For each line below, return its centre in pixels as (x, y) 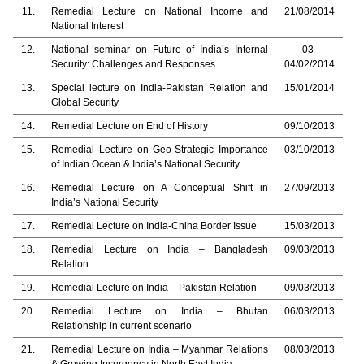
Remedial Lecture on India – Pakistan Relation (154, 288)
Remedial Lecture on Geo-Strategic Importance (160, 149)
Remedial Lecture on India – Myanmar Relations (160, 349)
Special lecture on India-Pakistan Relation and (160, 88)
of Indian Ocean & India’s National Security (145, 164)
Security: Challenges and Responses (133, 64)
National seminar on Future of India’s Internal (160, 50)
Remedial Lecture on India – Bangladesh (160, 249)
